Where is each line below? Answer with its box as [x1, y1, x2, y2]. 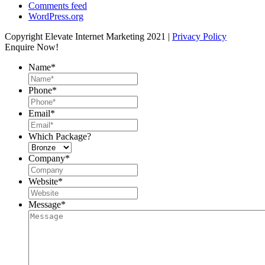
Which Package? [28, 131, 91, 141]
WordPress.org [28, 11, 83, 21]
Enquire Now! [5, 41, 59, 52]
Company [28, 153, 65, 163]
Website [28, 176, 58, 186]
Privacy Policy [172, 31, 227, 41]
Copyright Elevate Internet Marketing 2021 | [5, 31, 172, 41]
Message [28, 199, 61, 209]
